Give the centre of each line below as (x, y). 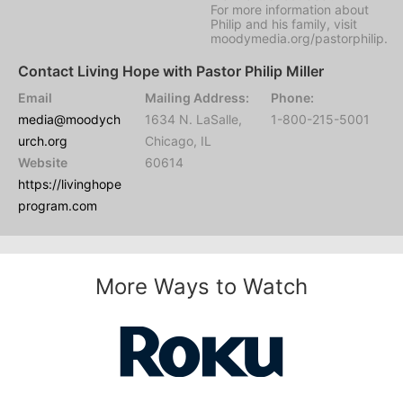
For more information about (290, 9)
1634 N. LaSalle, (193, 119)
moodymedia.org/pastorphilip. (299, 38)
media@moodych (69, 119)
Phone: (293, 98)
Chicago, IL (178, 141)
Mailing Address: (197, 98)
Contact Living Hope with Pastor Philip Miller (171, 71)
